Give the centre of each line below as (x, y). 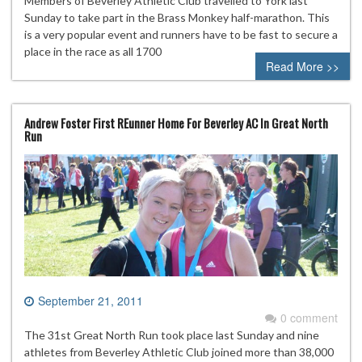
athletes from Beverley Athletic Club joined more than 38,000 (179, 352)
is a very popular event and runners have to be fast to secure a (181, 34)
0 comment (309, 318)
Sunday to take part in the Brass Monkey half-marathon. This (177, 17)
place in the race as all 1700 (93, 51)
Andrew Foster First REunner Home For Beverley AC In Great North (176, 122)
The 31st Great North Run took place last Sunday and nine (172, 335)
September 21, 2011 (90, 301)
